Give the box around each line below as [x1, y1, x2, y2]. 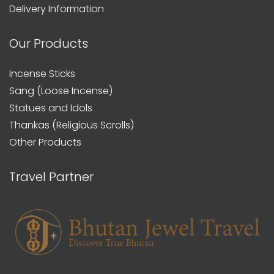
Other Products [9, 135, 81, 149]
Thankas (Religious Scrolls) [9, 117, 134, 132]
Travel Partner [9, 168, 94, 185]
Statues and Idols [9, 100, 92, 115]
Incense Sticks [9, 66, 75, 81]
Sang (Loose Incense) [9, 83, 113, 98]
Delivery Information [9, 1, 104, 16]
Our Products [9, 34, 88, 52]
